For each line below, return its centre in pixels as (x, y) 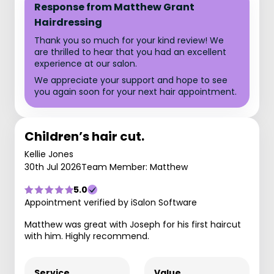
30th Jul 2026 (53, 167)
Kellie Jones (49, 154)
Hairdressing (68, 22)
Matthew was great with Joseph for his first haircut (133, 224)
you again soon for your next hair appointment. (135, 92)
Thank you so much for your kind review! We (129, 40)
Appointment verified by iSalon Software (111, 202)
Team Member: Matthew (135, 167)
